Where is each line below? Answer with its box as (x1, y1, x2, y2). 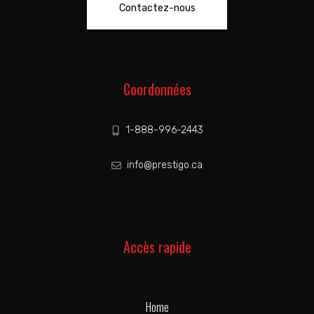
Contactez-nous (118, 2, 196, 15)
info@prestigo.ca (127, 159, 203, 172)
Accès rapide (123, 236, 191, 258)
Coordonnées (123, 78, 191, 100)
